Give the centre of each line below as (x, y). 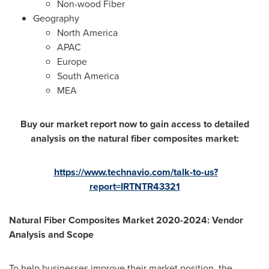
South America (88, 76)
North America (87, 32)
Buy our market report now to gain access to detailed (134, 124)
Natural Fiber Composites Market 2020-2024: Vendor (126, 220)
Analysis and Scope (51, 234)
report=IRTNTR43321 (134, 186)
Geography (56, 18)
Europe (72, 61)
